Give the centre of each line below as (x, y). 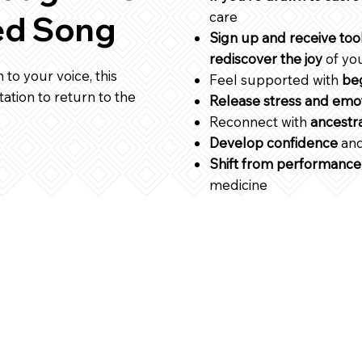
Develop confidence (274, 142)
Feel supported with (276, 79)
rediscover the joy (266, 58)
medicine (238, 184)
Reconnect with (260, 121)
